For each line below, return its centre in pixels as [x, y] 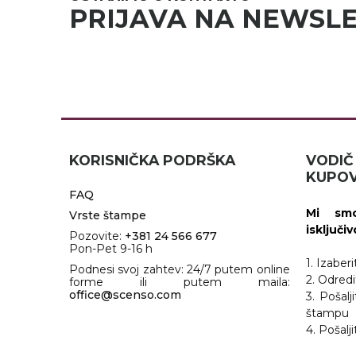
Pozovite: [97, 236]
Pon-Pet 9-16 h [111, 248]
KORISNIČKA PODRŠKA [152, 160]
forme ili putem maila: [180, 282]
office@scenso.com [125, 294]
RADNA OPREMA [79, 20]
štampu [327, 313]
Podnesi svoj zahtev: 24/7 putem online [180, 269]
